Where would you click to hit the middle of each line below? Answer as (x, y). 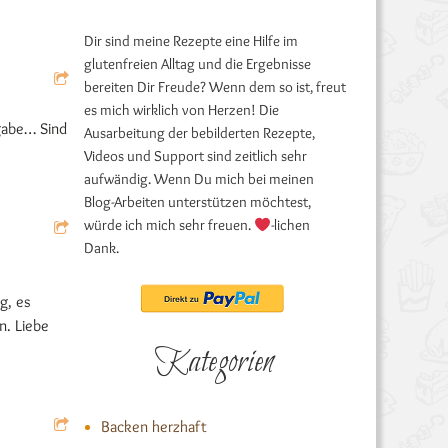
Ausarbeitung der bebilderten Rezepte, (199, 133)
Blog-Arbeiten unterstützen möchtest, (197, 202)
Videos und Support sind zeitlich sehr (195, 156)
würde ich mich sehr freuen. (168, 225)
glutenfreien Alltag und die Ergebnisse (197, 64)
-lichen (290, 225)
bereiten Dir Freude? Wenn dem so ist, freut (214, 87)
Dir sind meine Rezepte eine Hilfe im (190, 41)
